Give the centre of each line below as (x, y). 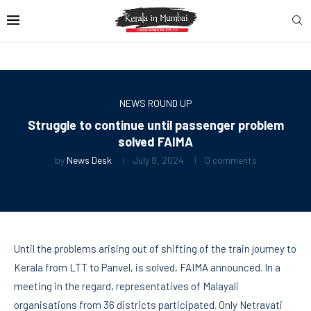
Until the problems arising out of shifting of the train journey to (155, 248)
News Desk (89, 160)
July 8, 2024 (158, 160)
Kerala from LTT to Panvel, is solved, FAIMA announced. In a (147, 267)
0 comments (230, 160)
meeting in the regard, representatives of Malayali (126, 286)
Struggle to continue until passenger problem (155, 125)
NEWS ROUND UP (155, 103)
